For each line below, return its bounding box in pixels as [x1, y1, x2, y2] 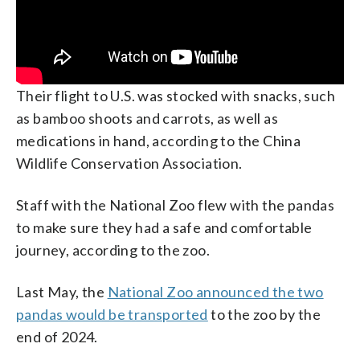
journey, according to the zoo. [16, 241, 210, 259]
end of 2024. [16, 328, 98, 346]
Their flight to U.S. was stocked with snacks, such [16, 87, 335, 104]
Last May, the [16, 283, 108, 301]
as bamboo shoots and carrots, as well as [16, 109, 278, 127]
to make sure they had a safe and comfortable [16, 219, 313, 236]
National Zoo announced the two [107, 283, 324, 301]
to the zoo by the [207, 305, 321, 323]
